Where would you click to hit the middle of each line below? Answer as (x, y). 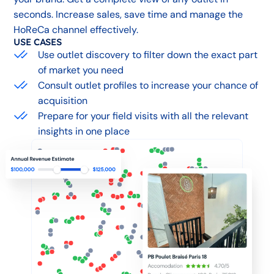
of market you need (81, 70)
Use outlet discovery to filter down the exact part (148, 55)
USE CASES (38, 42)
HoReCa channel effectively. (76, 30)
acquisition (63, 101)
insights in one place (84, 131)
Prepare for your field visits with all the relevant (143, 116)
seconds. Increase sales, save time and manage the (128, 14)
